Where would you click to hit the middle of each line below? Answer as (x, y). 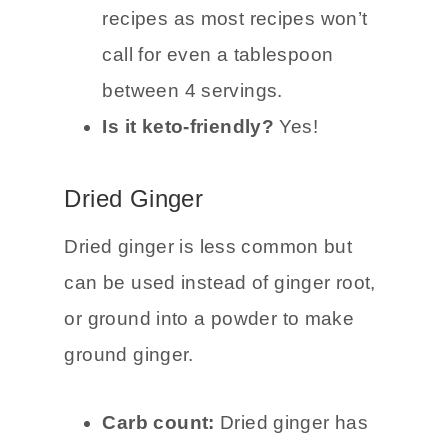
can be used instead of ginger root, (220, 350)
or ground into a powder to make (209, 386)
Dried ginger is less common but (208, 314)
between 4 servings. (192, 158)
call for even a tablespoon (218, 122)
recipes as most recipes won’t (235, 86)
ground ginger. (129, 422)
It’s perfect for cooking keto (223, 50)
